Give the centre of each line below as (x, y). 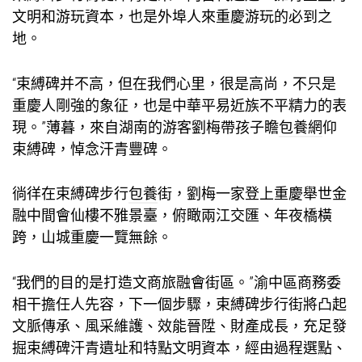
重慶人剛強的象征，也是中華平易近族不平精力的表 (179, 105)
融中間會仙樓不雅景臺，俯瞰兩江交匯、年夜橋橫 (172, 216)
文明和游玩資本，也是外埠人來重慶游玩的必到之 (172, 16)
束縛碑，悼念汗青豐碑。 (92, 149)
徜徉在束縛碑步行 (70, 194)
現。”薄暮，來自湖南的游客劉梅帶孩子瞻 (145, 127)
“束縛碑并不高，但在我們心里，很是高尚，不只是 (174, 83)
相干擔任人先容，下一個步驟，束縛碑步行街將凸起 (179, 305)
